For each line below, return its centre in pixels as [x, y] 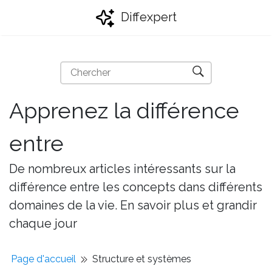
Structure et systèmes [142, 259]
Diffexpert [147, 17]
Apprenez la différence [124, 110]
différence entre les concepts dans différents [136, 187]
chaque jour [43, 223]
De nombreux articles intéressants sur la [122, 169]
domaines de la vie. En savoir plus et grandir [133, 205]
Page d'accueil [43, 259]
